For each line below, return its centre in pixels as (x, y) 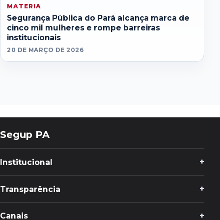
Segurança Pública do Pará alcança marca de (98, 18)
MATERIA (24, 6)
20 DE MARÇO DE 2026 (45, 50)
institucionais (34, 38)
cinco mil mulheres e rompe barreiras (84, 28)
